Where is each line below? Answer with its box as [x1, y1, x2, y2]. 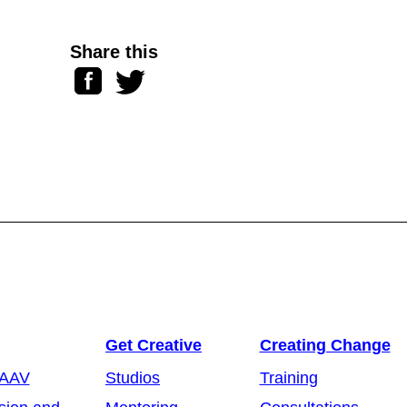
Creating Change [259, 336, 391, 355]
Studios [105, 369, 160, 388]
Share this [69, 42, 158, 63]
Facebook [73, 66, 145, 85]
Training [259, 369, 318, 388]
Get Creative [105, 336, 202, 355]
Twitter [114, 66, 163, 85]
